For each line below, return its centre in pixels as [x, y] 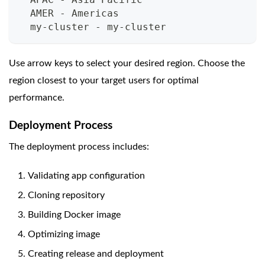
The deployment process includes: [79, 146]
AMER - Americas [69, 13]
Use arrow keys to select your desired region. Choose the [127, 63]
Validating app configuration [86, 175]
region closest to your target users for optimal [104, 80]
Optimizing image [64, 234]
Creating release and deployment [96, 253]
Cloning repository [66, 195]
